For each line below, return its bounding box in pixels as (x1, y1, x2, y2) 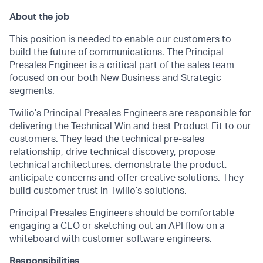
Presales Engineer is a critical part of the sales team (9, 60, 234, 70)
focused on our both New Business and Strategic (9, 73, 221, 83)
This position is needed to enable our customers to (9, 35, 231, 44)
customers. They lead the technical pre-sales (9, 134, 204, 144)
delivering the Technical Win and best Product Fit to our (9, 122, 251, 131)
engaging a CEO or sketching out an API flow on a (9, 221, 225, 231)
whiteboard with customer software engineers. (9, 234, 212, 244)
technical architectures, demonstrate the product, (9, 160, 227, 170)
